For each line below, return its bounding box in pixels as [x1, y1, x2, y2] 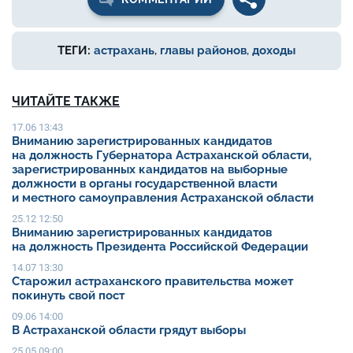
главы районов [160, 43, 247, 58]
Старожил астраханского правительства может [12, 274, 293, 289]
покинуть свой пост [12, 288, 124, 303]
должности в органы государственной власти [12, 176, 277, 191]
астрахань [94, 43, 154, 58]
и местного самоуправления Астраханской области [12, 191, 314, 206]
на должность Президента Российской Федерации [12, 240, 308, 255]
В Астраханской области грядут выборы [12, 323, 246, 338]
